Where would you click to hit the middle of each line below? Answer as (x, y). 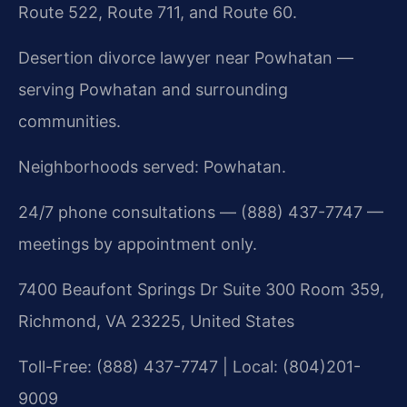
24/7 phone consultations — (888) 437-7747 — (201, 212)
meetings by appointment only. (138, 243)
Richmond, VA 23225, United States (156, 321)
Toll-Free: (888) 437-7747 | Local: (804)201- (189, 366)
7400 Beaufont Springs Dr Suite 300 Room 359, (201, 289)
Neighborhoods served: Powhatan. (152, 166)
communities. (69, 121)
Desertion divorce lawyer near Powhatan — (186, 57)
